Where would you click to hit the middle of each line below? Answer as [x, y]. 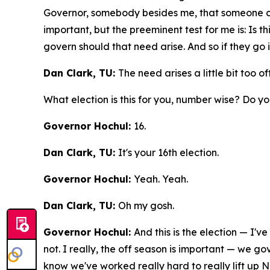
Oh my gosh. [146, 206]
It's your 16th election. [168, 153]
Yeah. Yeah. [161, 179]
